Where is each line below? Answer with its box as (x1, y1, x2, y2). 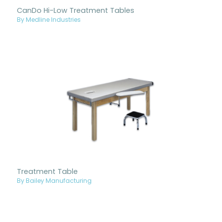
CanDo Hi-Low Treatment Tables (17, 7, 135, 15)
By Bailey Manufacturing (17, 178, 92, 185)
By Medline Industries (17, 17, 81, 23)
